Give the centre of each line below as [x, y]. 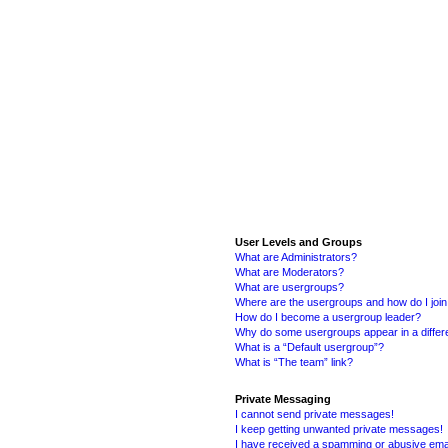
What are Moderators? [290, 271]
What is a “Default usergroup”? [310, 346]
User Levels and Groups [299, 241]
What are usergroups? [290, 286]
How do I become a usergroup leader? [328, 316]
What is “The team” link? [294, 361]
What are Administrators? [296, 256]
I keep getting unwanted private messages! [339, 428]
